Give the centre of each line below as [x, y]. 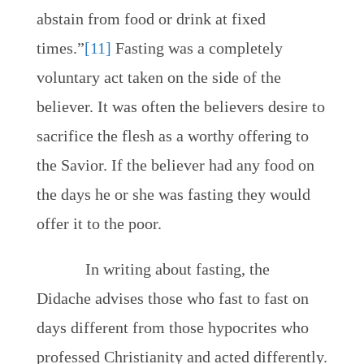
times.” [60, 48]
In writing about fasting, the [177, 269]
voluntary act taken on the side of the [158, 77]
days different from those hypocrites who [172, 327]
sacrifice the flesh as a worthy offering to [172, 136]
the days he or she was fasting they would [173, 194]
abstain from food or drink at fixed [151, 19]
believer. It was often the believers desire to [180, 106]
